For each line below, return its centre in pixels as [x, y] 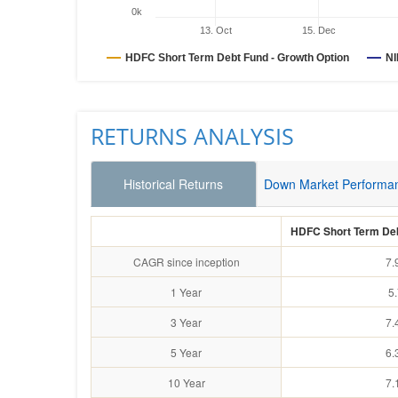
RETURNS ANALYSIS [192, 136]
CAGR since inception [186, 262]
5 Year [186, 352]
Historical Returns [174, 184]
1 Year [186, 292]
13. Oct [216, 30]
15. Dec [318, 30]
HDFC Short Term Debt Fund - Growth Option [283, 58]
